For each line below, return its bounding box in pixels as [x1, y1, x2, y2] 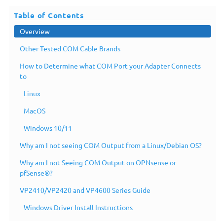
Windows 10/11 [24, 123, 72, 132]
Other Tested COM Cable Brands [20, 44, 120, 53]
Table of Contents [14, 10, 84, 20]
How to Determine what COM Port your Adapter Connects [20, 61, 201, 70]
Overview [20, 27, 50, 36]
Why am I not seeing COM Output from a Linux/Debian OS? [20, 141, 202, 149]
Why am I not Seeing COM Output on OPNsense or [20, 158, 176, 167]
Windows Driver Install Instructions [24, 203, 133, 212]
